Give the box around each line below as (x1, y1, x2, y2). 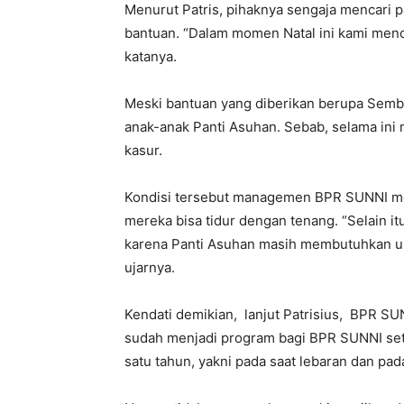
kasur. (124, 142, 162, 160)
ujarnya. (124, 259, 175, 277)
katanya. (124, 48, 177, 66)
